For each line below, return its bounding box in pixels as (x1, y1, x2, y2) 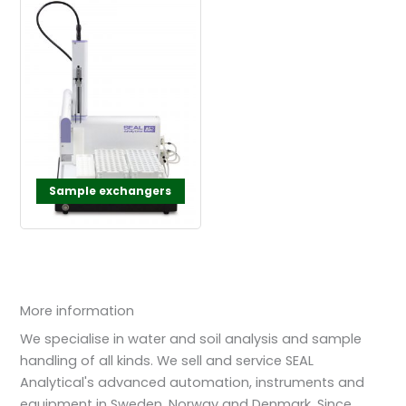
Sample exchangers (49, 183, 172, 199)
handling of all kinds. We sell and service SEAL (20, 351, 314, 370)
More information (20, 301, 135, 320)
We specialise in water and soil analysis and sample (20, 329, 362, 348)
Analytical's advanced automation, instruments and (20, 372, 365, 391)
